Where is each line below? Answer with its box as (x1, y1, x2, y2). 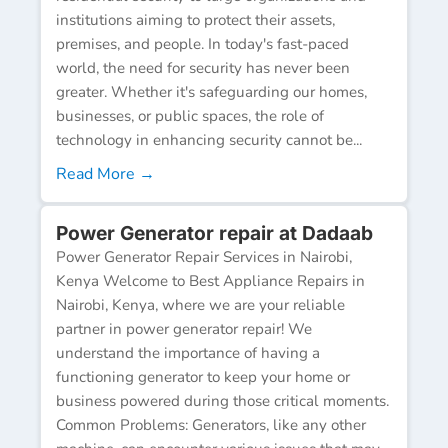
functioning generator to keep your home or (56, 366, 350, 387)
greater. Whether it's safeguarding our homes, (56, 81, 367, 102)
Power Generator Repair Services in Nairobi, (56, 246, 352, 267)
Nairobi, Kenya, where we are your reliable (56, 294, 345, 315)
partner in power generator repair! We (56, 318, 312, 339)
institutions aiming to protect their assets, (56, 9, 335, 30)
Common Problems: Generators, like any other (56, 414, 366, 435)
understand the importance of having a (56, 342, 320, 363)
